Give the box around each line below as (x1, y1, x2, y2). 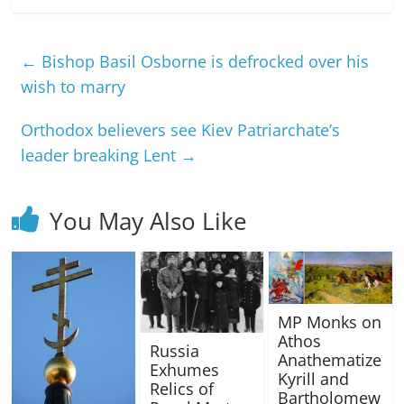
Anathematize (277, 349, 381, 372)
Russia (149, 340, 199, 363)
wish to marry (21, 75, 126, 97)
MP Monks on (277, 311, 381, 334)
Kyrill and (277, 368, 349, 390)
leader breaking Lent (21, 143, 181, 166)
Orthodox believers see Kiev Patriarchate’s (21, 118, 341, 141)
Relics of (149, 378, 214, 400)
